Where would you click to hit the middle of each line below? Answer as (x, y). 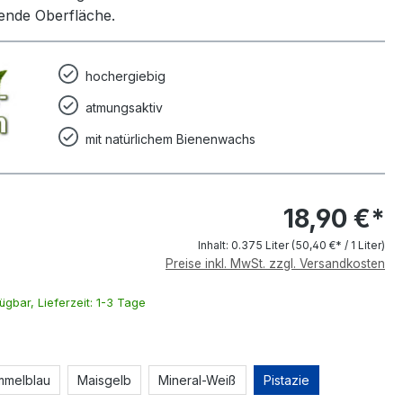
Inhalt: (215, 245)
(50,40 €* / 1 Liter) (338, 245)
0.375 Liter (261, 245)
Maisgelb (104, 380)
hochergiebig (126, 76)
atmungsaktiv (125, 107)
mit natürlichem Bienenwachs (171, 139)
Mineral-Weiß (197, 380)
